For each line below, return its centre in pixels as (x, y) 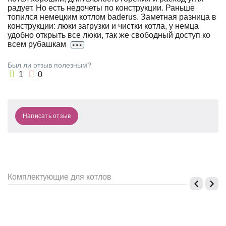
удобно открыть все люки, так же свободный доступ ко (109, 35)
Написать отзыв (47, 116)
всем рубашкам (38, 44)
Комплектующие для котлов (60, 177)
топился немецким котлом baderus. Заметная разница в (112, 17)
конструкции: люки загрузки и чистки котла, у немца (103, 26)
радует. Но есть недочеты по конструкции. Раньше (101, 8)
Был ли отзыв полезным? (50, 65)
